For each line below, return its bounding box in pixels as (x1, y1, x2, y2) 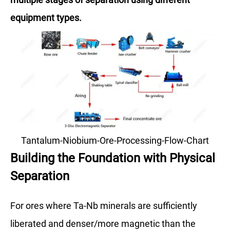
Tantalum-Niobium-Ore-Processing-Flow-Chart (21, 135, 209, 146)
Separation (10, 168, 69, 183)
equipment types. (10, 12, 82, 23)
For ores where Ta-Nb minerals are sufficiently (10, 200, 197, 211)
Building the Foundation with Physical (10, 150, 215, 165)
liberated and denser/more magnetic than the (10, 218, 196, 229)
